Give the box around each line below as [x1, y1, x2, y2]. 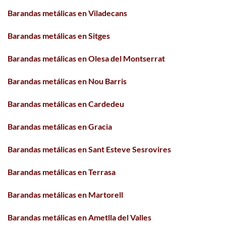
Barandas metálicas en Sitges [8, 30, 110, 40]
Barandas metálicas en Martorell [8, 189, 123, 199]
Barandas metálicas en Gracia [8, 121, 112, 131]
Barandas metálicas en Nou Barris [8, 76, 127, 86]
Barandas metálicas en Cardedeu [8, 98, 124, 108]
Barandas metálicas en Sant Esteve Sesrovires [8, 144, 171, 154]
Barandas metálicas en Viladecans [8, 8, 127, 18]
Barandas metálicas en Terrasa [8, 166, 116, 177]
